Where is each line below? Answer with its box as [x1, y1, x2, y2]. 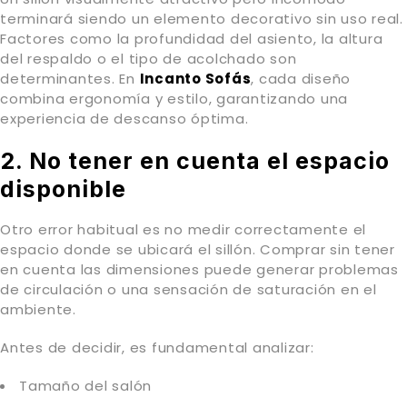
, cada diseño [251, 68, 351, 88]
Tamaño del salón [19, 375, 152, 395]
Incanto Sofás [139, 68, 252, 88]
